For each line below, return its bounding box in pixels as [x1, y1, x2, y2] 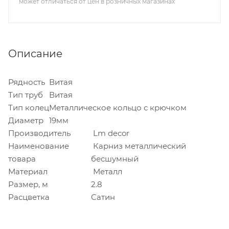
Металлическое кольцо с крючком [49, 102, 187, 112]
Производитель [8, 128, 71, 138]
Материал [8, 166, 48, 176]
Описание [8, 47, 62, 60]
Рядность [8, 77, 45, 87]
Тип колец [8, 102, 49, 112]
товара [8, 153, 36, 164]
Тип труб [8, 89, 43, 100]
